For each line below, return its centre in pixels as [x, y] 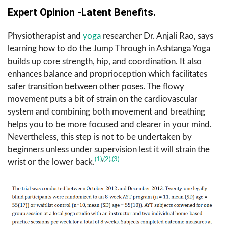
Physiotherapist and [45, 36]
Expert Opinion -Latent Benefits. [82, 12]
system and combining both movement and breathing [106, 111]
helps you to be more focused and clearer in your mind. [110, 124]
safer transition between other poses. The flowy [96, 86]
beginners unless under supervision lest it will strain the [109, 149]
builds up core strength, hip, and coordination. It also [105, 61]
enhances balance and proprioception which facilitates [107, 74]
